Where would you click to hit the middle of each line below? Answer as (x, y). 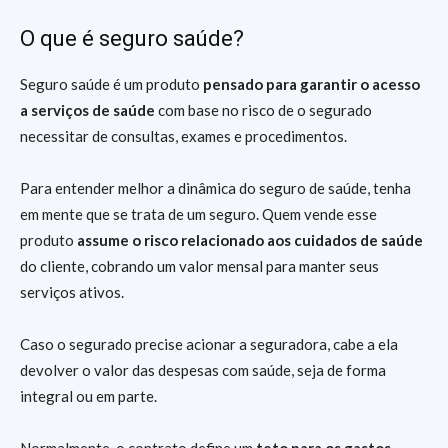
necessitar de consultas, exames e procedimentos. (185, 136)
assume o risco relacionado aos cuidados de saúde (250, 240)
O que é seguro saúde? (132, 39)
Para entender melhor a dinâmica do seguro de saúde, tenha (215, 188)
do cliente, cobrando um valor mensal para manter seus (199, 266)
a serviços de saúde (89, 110)
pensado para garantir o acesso (311, 84)
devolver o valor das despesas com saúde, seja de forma (203, 370)
